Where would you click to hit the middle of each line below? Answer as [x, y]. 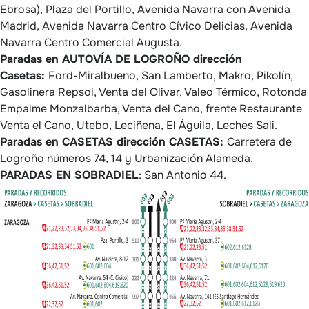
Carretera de [259, 141]
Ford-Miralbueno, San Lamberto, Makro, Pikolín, [171, 75]
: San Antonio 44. [182, 175]
